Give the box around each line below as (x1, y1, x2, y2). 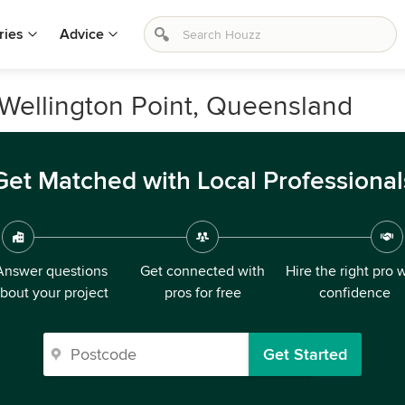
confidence (318, 284, 391, 302)
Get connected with (140, 262, 265, 280)
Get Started (263, 344, 347, 364)
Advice (60, 25, 104, 43)
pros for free (164, 284, 241, 302)
